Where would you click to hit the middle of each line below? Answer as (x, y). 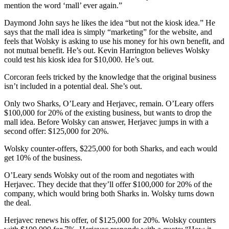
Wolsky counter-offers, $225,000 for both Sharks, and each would (111, 149)
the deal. (18, 203)
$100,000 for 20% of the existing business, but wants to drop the (108, 113)
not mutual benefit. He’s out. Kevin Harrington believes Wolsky (107, 51)
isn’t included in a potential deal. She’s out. (73, 86)
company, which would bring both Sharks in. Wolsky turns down (109, 194)
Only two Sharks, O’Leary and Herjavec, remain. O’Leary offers (109, 104)
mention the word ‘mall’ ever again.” (63, 6)
